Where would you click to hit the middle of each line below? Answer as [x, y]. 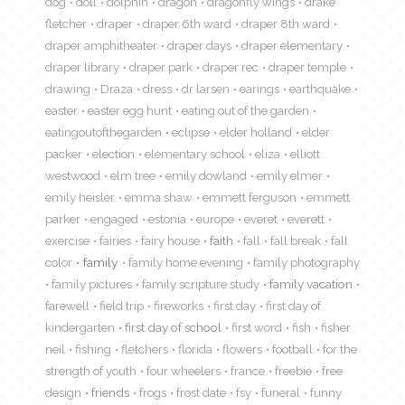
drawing [68, 88]
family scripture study [201, 283]
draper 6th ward [187, 23]
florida [195, 348]
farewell [67, 305]
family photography [306, 262]
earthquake [320, 88]
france [248, 370]
